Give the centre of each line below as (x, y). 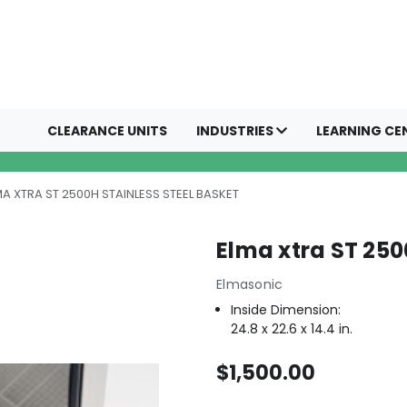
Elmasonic (250, 284)
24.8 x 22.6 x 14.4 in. (292, 328)
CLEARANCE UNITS (107, 131)
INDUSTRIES (236, 131)
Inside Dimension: (286, 309)
